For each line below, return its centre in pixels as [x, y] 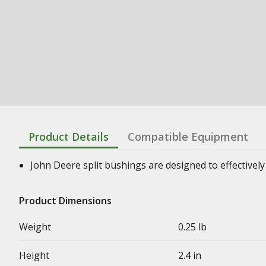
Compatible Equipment [188, 136]
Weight [35, 227]
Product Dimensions [65, 200]
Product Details [69, 136]
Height [34, 255]
